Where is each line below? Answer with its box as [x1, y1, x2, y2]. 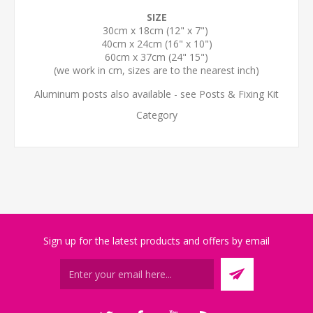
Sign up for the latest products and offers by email [43, 234, 270, 247]
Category [136, 108, 177, 122]
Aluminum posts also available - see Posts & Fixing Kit [34, 87, 279, 101]
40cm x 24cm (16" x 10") [101, 37, 212, 50]
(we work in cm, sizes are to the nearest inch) [54, 64, 259, 77]
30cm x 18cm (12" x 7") [102, 24, 211, 37]
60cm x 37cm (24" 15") [105, 50, 208, 64]
